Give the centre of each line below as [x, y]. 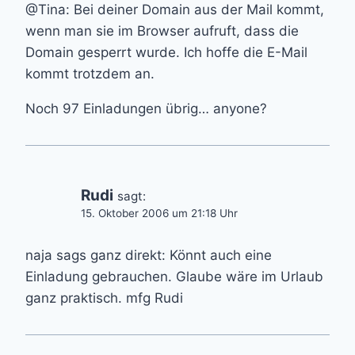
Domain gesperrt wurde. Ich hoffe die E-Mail [166, 52]
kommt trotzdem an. [90, 73]
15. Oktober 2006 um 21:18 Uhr [159, 213]
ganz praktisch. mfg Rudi [104, 298]
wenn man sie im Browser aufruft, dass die [162, 31]
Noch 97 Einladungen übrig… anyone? [146, 108]
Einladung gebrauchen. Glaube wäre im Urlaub [174, 276]
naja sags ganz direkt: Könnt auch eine [149, 255]
